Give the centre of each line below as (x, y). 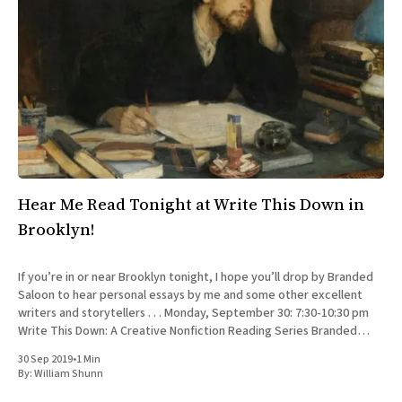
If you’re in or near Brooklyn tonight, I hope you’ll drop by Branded (196, 278)
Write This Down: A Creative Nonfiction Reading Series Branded (188, 332)
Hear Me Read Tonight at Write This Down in (191, 205)
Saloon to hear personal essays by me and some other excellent (190, 296)
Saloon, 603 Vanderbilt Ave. (91, 350)
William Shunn (69, 374)
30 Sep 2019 (45, 360)
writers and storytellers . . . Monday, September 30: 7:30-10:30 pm (91, 314)
